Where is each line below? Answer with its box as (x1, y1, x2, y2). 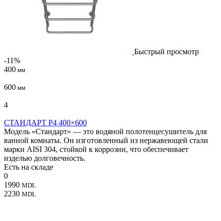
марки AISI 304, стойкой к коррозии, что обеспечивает (4, 145, 188, 153)
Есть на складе (4, 162, 53, 171)
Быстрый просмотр (134, 47, 199, 56)
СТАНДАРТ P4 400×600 (4, 118, 87, 127)
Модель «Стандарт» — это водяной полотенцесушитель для (4, 127, 207, 136)
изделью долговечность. (4, 153, 85, 162)
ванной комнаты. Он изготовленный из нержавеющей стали (4, 136, 208, 145)
